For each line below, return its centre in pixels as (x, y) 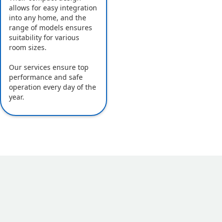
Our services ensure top (49, 67)
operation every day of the (53, 87)
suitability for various (44, 38)
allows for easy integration (53, 8)
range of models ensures (51, 28)
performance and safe (46, 77)
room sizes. (28, 48)
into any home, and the (48, 18)
